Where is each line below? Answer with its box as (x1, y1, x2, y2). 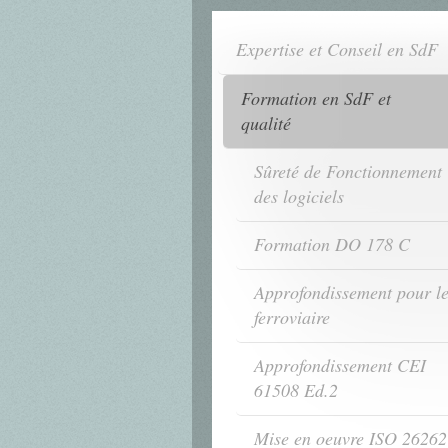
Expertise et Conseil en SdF (236, 37, 438, 62)
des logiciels (253, 184, 344, 209)
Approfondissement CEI (253, 352, 426, 377)
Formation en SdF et (241, 86, 391, 111)
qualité (241, 111, 291, 136)
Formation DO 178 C (253, 231, 410, 256)
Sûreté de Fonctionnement (253, 159, 442, 184)
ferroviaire (253, 304, 330, 329)
